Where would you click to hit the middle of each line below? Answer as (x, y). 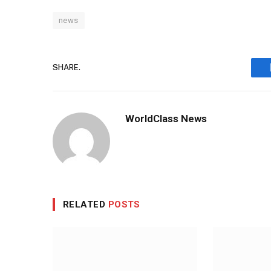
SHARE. (67, 68)
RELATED (86, 204)
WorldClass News (166, 118)
